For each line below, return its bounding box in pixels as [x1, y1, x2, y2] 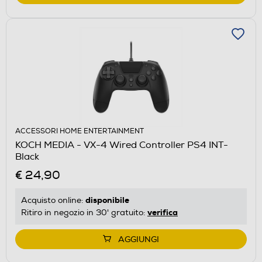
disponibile [85, 194, 129, 205]
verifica [147, 206, 178, 218]
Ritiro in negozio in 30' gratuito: [21, 207, 147, 218]
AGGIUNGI [118, 234, 159, 244]
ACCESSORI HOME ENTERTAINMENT [15, 126, 144, 136]
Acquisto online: [21, 195, 85, 205]
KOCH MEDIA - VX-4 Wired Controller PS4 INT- [15, 139, 228, 151]
